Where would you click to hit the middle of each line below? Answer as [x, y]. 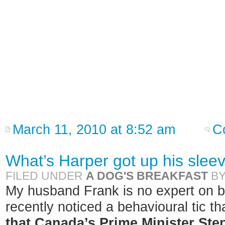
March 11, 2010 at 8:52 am [94, 130]
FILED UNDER [46, 176]
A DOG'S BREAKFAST [147, 176]
